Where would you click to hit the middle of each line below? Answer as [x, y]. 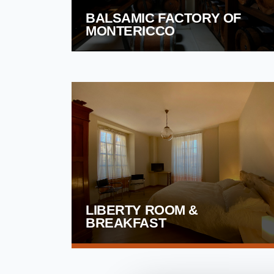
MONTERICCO [130, 31]
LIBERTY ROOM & [142, 210]
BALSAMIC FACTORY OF [163, 18]
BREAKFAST [126, 223]
